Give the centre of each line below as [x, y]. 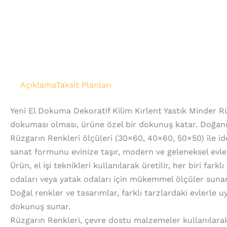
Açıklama [38, 85]
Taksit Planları [84, 85]
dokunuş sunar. [40, 207]
